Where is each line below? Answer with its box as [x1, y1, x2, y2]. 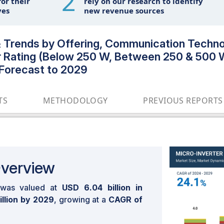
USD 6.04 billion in [62, 182, 143, 192]
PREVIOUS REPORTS [143, 94, 223, 106]
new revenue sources [83, 5, 164, 15]
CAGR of [108, 194, 143, 204]
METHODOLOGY [42, 94, 108, 106]
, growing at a [53, 194, 109, 204]
